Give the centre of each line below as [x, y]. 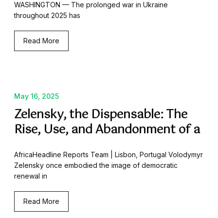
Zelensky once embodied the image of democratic [96, 165]
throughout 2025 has [47, 16]
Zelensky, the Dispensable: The [101, 115]
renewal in [31, 176]
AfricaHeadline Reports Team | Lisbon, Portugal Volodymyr [109, 155]
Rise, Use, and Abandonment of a [107, 130]
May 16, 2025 [36, 96]
